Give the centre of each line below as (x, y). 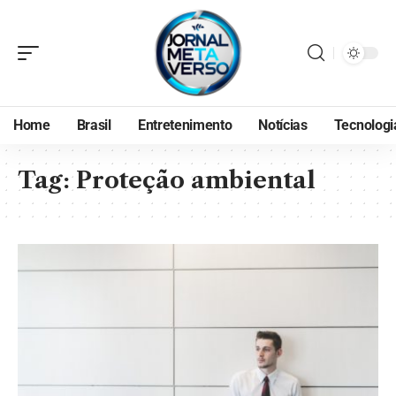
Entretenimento (185, 125)
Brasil (94, 125)
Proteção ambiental (196, 180)
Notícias (283, 125)
